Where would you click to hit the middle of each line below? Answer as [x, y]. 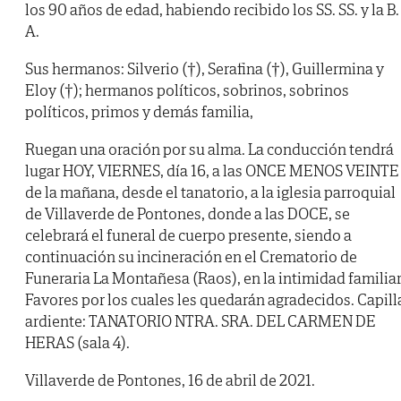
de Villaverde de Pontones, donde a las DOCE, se [188, 214]
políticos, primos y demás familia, [139, 112]
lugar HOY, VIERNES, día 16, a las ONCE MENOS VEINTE [212, 171]
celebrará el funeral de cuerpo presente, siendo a [188, 235]
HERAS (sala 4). [77, 343]
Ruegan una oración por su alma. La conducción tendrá [209, 149]
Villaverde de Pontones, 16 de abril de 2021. [170, 380]
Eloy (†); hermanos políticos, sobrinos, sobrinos [187, 90]
